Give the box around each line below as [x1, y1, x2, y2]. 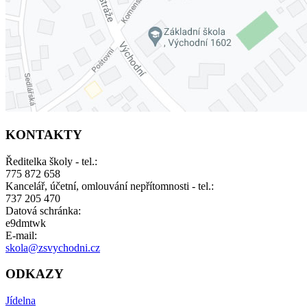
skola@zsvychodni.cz [5, 241, 100, 254]
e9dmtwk [5, 217, 46, 229]
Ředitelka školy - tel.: [5, 155, 97, 167]
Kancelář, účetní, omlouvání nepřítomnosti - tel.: [5, 180, 214, 192]
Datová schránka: [5, 204, 81, 217]
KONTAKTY [5, 127, 82, 142]
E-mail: [5, 229, 37, 241]
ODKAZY [5, 267, 64, 282]
